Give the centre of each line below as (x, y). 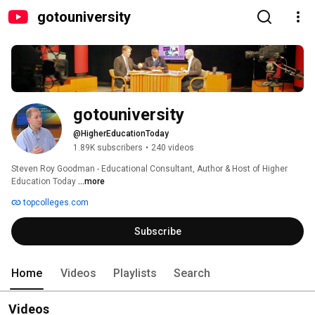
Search (192, 274)
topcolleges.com (55, 203)
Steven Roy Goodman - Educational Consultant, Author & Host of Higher (149, 169)
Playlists (135, 274)
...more (91, 182)
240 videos (173, 148)
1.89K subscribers (108, 148)
